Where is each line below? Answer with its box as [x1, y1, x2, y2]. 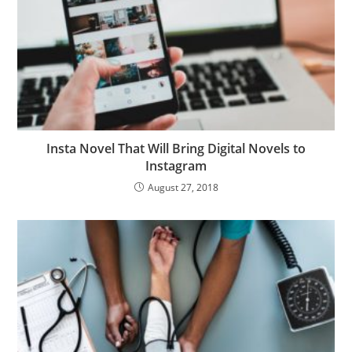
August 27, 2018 [147, 181, 218, 195]
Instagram [145, 157, 207, 175]
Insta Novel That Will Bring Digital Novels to [46, 140, 306, 158]
